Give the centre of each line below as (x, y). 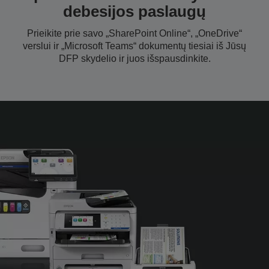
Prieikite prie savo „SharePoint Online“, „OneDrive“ (134, 33)
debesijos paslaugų (134, 11)
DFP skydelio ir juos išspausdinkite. (134, 58)
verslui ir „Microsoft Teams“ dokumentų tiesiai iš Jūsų (134, 46)
